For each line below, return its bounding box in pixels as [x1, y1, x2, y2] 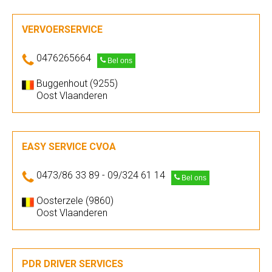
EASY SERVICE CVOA [22, 141, 116, 152]
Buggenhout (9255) [36, 78, 118, 89]
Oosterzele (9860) [36, 195, 114, 206]
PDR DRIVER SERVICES [22, 258, 123, 270]
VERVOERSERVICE [22, 24, 103, 35]
